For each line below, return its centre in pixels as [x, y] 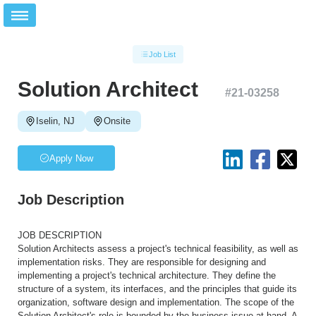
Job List [162, 54]
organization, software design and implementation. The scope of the [156, 302]
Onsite [117, 121]
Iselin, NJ [55, 121]
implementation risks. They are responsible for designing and [142, 262]
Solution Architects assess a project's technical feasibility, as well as [158, 249]
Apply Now [71, 158]
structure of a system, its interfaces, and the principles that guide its [157, 289]
